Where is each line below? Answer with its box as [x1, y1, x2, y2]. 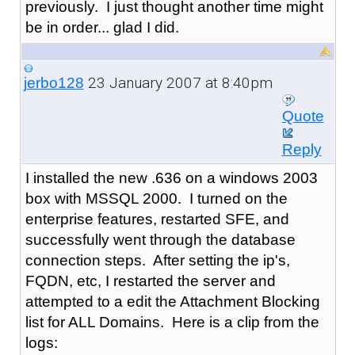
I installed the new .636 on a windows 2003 [25, 169, 318, 186]
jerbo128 [23, 74, 84, 91]
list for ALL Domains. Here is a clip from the [25, 313, 319, 330]
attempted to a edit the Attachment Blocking [25, 292, 320, 310]
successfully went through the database [25, 231, 296, 248]
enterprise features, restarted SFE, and [25, 210, 289, 227]
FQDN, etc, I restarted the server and [25, 272, 276, 289]
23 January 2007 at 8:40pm [83, 73, 273, 92]
